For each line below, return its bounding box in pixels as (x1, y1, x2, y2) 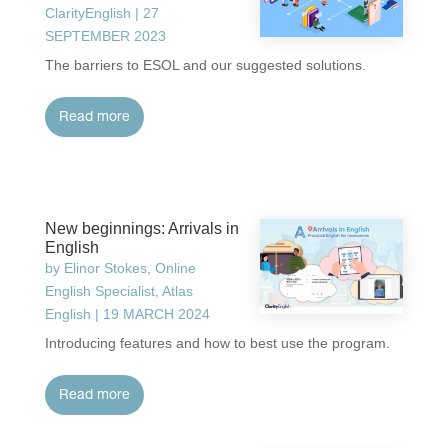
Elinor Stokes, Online (63, 259, 196, 276)
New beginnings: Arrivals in (44, 219, 239, 237)
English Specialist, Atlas (44, 282, 193, 299)
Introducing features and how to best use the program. (44, 334, 390, 351)
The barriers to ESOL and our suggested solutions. (44, 57, 366, 73)
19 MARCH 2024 (102, 305, 210, 322)
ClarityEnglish (44, 5, 131, 21)
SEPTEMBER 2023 (44, 28, 166, 44)
